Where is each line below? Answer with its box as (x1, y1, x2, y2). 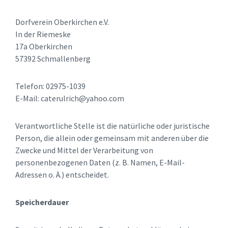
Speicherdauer (15, 197, 69, 208)
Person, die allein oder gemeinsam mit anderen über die (15, 133, 209, 144)
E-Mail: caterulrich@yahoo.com (15, 93, 124, 104)
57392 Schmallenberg (15, 53, 91, 64)
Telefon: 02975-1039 (15, 81, 85, 92)
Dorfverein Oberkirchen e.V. (15, 17, 109, 27)
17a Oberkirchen (15, 41, 72, 52)
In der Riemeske (15, 29, 71, 40)
